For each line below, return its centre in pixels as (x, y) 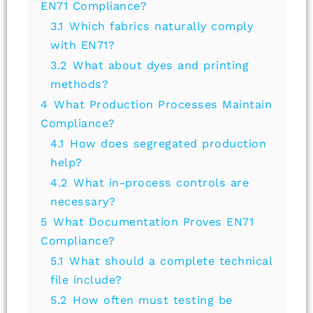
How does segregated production (168, 144)
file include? (86, 280)
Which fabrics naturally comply (161, 27)
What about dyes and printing (161, 66)
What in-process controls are (161, 183)
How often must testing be (153, 300)
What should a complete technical (170, 261)
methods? (79, 85)
